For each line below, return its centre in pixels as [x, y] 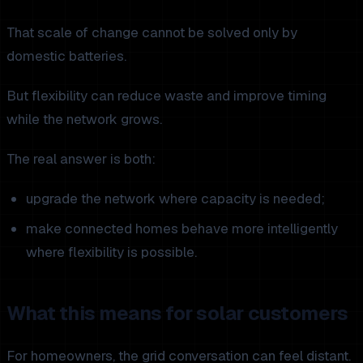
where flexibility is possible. [111, 252]
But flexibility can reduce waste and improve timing [167, 95]
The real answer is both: [81, 158]
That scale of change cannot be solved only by [152, 32]
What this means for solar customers [177, 313]
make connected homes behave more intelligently [182, 228]
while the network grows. [84, 119]
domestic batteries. [66, 56]
